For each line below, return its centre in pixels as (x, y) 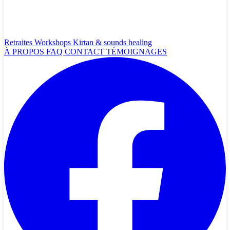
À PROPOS (25, 52)
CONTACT (85, 52)
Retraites (19, 42)
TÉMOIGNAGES (137, 52)
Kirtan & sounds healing (112, 42)
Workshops (54, 42)
